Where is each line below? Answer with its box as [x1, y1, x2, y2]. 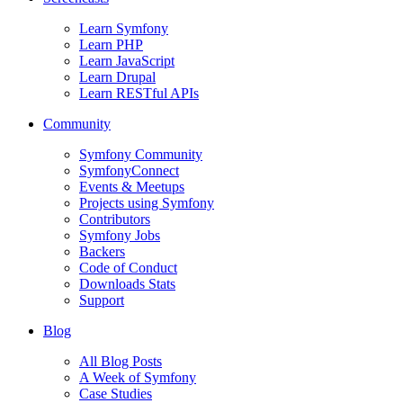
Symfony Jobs [79, 227, 160, 243]
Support [79, 291, 124, 308]
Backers [79, 243, 125, 259]
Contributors [79, 210, 150, 227]
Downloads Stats [79, 275, 175, 291]
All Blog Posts [79, 353, 162, 369]
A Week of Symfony [79, 369, 196, 385]
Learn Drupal [79, 68, 156, 85]
